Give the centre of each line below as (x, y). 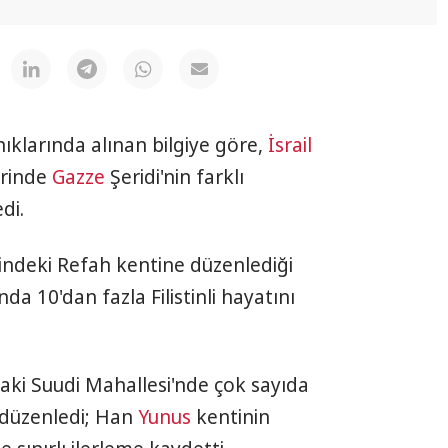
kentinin (230, 417)
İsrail (290, 145)
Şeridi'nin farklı (174, 177)
